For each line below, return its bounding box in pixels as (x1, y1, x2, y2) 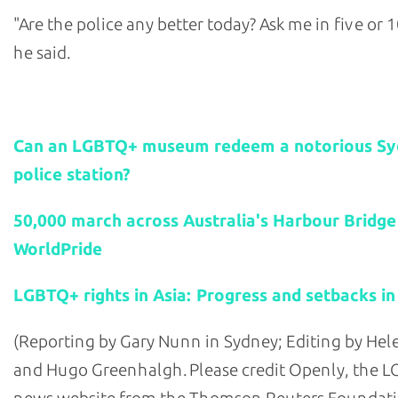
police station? (13, 164, 131, 185)
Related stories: (13, 91, 122, 108)
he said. (13, 43, 69, 63)
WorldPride (13, 239, 102, 259)
